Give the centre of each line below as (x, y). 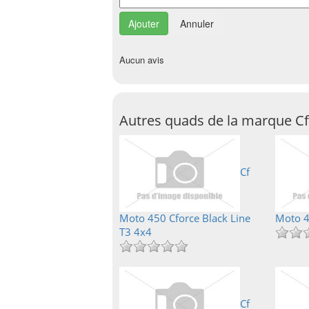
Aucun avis (142, 60)
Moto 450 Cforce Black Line (185, 218)
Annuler (197, 23)
